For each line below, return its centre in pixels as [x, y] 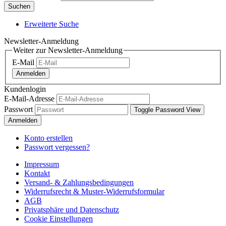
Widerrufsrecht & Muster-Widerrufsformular [94, 192]
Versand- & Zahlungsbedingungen [79, 183]
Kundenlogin [25, 89]
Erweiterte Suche [51, 24]
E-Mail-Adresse [29, 99]
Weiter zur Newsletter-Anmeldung [68, 50]
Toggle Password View [167, 110]
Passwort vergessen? [57, 147]
